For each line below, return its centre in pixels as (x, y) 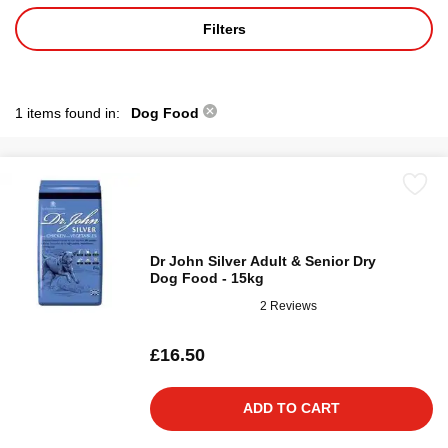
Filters (224, 28)
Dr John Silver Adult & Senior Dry (263, 261)
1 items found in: (69, 113)
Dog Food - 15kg (207, 278)
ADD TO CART (291, 408)
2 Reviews (288, 305)
